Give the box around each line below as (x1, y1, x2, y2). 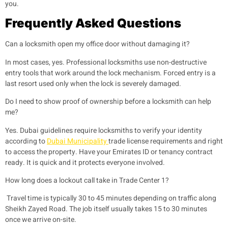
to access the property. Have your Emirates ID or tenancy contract (5, 146, 213, 157)
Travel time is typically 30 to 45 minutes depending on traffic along (5, 193, 216, 204)
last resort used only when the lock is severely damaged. (5, 78, 181, 89)
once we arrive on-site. (5, 214, 76, 225)
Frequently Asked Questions (5, 16, 181, 31)
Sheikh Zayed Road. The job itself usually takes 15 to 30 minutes (5, 204, 207, 215)
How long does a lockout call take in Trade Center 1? (5, 175, 169, 186)
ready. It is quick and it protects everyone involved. (5, 157, 165, 168)
